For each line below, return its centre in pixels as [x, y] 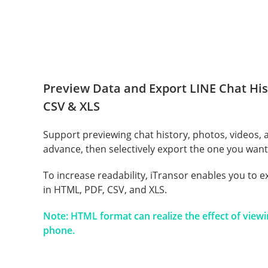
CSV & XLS [71, 106]
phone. [59, 231]
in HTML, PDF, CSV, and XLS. [105, 190]
